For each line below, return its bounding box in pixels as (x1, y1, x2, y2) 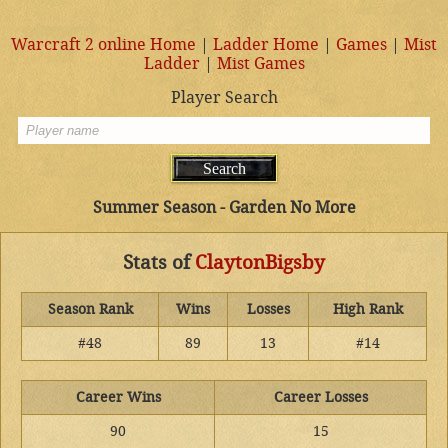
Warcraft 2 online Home (11, 35, 196, 54)
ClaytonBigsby (195, 251, 325, 274)
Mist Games (216, 54, 305, 73)
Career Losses (273, 389, 368, 407)
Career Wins (75, 389, 161, 407)
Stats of (123, 251, 195, 274)
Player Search (170, 88, 278, 107)
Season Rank (47, 301, 133, 319)
